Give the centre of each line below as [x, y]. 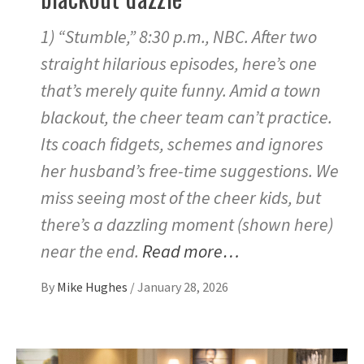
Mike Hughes [93, 286]
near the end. [91, 251]
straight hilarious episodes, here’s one [179, 63]
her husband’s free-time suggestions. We [190, 170]
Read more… [191, 251]
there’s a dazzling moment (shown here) [187, 224]
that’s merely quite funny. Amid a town [181, 90]
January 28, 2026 [183, 286]
